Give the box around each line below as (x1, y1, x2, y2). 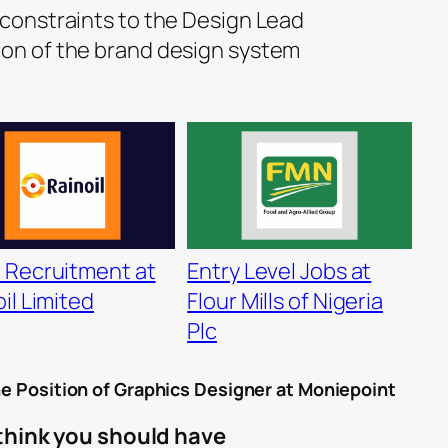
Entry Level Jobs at (187, 255, 372, 286)
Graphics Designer (113, 376, 273, 401)
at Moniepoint (272, 376, 396, 401)
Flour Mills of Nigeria (187, 285, 384, 316)
